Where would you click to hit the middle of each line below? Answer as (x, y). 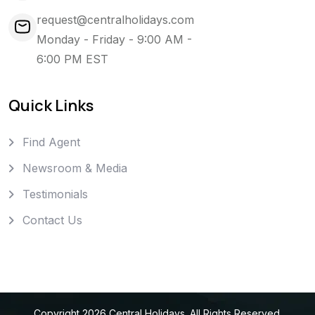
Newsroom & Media (75, 168)
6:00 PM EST (72, 59)
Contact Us (52, 220)
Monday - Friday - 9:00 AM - (114, 39)
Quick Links (51, 105)
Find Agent (51, 142)
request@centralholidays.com (115, 19)
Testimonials (55, 194)
